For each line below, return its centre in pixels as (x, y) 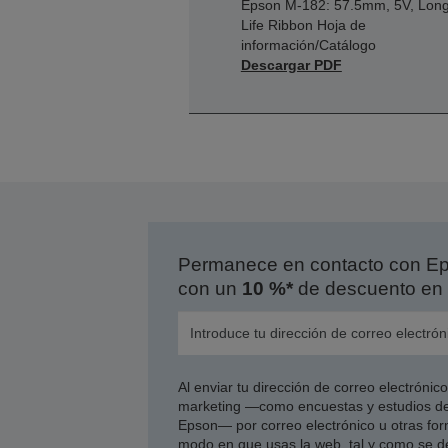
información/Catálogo (308, 45)
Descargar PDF (291, 65)
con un (209, 289)
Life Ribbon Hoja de (303, 25)
